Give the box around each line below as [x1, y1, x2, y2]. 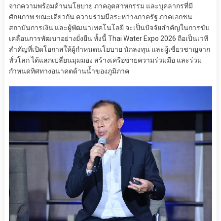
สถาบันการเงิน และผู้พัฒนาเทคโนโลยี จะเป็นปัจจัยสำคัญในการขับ [8, 23, 210, 32]
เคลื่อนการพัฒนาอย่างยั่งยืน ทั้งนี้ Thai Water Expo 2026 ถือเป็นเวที [8, 34, 208, 42]
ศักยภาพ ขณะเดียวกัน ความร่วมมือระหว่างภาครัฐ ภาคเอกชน [8, 12, 192, 21]
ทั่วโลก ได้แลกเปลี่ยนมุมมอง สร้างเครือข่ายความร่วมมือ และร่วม [8, 56, 202, 64]
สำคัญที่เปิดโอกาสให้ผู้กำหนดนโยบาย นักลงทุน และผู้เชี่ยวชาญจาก [8, 45, 210, 53]
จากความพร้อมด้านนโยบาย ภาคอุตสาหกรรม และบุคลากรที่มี [8, 1, 193, 10]
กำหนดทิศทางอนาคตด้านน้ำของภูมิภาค [8, 67, 129, 75]
